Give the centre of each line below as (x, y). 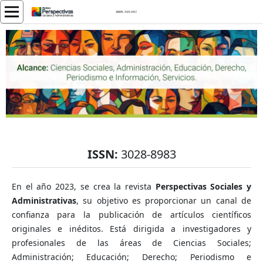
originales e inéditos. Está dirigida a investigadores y (131, 229)
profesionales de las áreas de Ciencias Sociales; (131, 243)
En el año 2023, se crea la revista (81, 187)
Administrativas (44, 201)
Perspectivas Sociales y (201, 187)
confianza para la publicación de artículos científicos (131, 215)
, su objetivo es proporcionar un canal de (164, 201)
